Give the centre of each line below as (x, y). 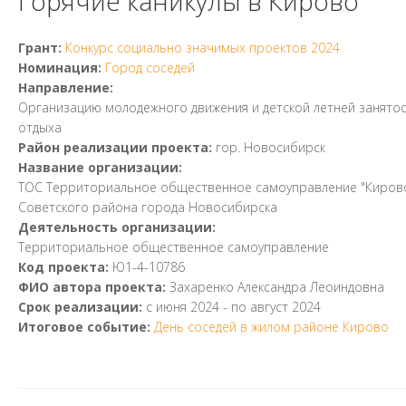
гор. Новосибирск (271, 147)
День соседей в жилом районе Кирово (271, 327)
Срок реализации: (82, 307)
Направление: (68, 87)
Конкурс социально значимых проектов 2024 (203, 48)
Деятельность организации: (119, 227)
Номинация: (62, 68)
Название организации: (102, 167)
